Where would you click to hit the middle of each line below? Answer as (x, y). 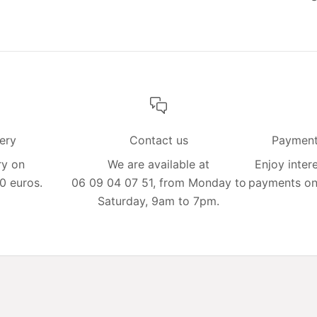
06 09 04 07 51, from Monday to (158, 182)
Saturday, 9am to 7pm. (158, 201)
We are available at (158, 164)
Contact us (158, 140)
